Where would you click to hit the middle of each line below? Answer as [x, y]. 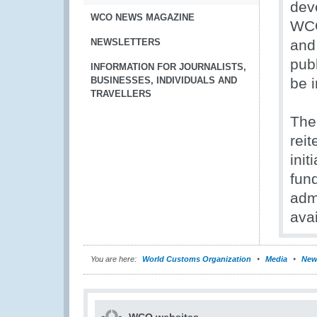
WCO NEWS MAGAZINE [143, 17]
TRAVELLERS [121, 94]
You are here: [114, 259]
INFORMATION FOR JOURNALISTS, [168, 67]
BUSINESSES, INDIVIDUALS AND [164, 80]
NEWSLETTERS [126, 42]
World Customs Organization [198, 259]
